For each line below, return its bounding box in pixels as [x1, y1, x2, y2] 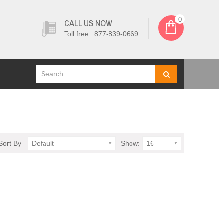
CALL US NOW [64, 17, 112, 29]
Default [32, 139, 54, 147]
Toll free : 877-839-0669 [64, 30, 138, 38]
